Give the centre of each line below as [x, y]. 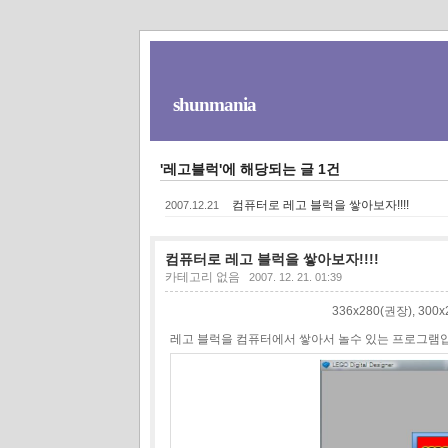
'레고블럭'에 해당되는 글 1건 [249, 168]
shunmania [214, 104]
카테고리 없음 [202, 276]
